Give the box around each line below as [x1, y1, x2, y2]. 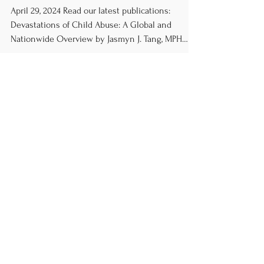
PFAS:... [11, 76, 35, 87]
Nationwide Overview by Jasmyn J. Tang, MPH [11, 62, 182, 72]
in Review [11, 7, 71, 24]
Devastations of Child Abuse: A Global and [11, 48, 171, 58]
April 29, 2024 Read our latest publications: [11, 34, 170, 44]
